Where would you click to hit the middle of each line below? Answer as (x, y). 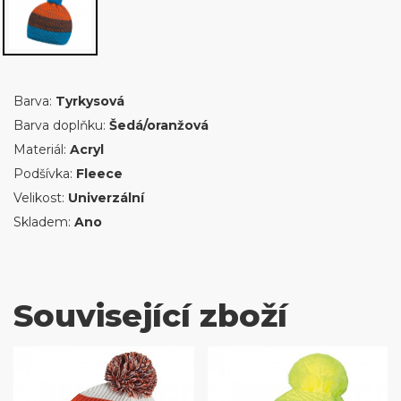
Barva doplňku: (61, 125)
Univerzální (106, 198)
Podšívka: (45, 174)
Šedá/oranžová (159, 125)
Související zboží (150, 316)
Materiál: (42, 149)
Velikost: (41, 198)
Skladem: (44, 222)
